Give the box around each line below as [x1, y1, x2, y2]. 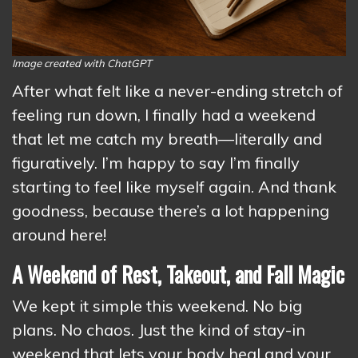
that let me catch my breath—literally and [12, 129, 322, 149]
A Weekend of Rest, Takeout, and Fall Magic [12, 258, 344, 290]
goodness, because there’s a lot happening [12, 201, 329, 221]
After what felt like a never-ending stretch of [12, 81, 343, 101]
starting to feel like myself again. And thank [12, 177, 336, 197]
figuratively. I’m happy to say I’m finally [12, 153, 300, 173]
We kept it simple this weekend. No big [12, 296, 302, 316]
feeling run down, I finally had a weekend [12, 105, 316, 125]
